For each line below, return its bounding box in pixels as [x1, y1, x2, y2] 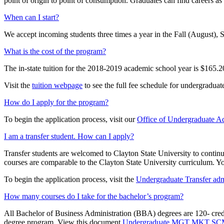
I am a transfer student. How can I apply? [4, 131, 134, 140]
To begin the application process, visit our [4, 114, 137, 123]
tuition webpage [32, 80, 82, 89]
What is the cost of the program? [4, 46, 106, 55]
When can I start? [4, 12, 59, 21]
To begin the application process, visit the [4, 174, 134, 183]
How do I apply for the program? [4, 97, 108, 106]
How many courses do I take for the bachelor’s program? [4, 191, 183, 200]
